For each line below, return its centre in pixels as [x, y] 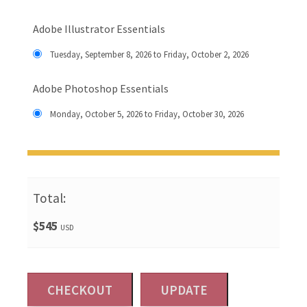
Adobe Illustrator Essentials [99, 29]
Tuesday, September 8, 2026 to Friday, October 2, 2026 [149, 54]
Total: [49, 198]
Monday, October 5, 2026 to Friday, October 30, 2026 [147, 114]
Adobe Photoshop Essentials [100, 88]
